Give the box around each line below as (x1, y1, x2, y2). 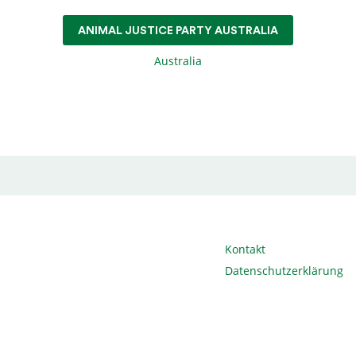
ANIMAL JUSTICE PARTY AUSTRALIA (78, 25, 278, 37)
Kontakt (225, 242, 266, 257)
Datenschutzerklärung (225, 263, 344, 278)
